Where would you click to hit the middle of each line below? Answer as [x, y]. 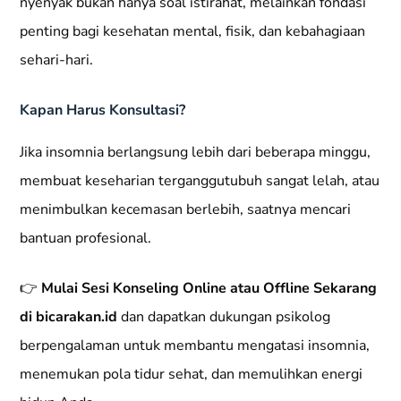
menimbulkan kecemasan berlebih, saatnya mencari [186, 209]
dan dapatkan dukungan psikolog [224, 316]
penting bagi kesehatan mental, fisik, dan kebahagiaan [193, 31]
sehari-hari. [57, 60]
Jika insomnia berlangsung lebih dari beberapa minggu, [196, 152]
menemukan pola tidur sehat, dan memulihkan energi [192, 374]
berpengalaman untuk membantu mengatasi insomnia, [195, 345]
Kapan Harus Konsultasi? [103, 110]
